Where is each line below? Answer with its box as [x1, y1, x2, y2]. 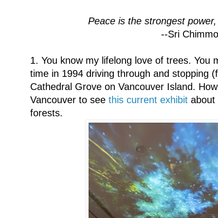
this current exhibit [109, 94, 188, 106]
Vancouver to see [30, 94, 109, 106]
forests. [30, 108, 63, 119]
